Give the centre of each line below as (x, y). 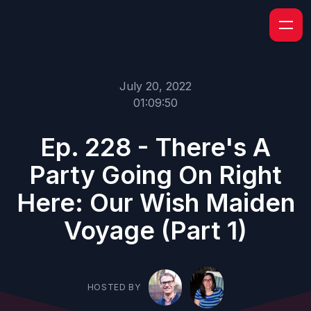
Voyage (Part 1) (155, 230)
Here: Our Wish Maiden (155, 203)
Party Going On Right (155, 175)
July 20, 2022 (155, 86)
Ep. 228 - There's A (155, 147)
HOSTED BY (114, 287)
